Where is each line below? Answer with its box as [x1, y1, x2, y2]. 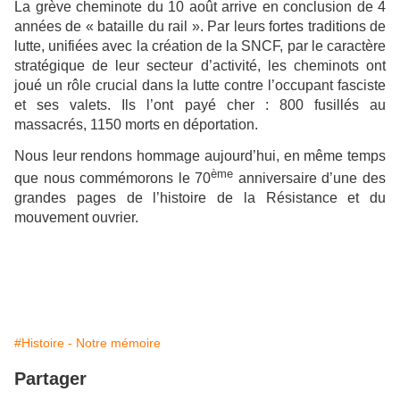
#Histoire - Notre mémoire [14, 335, 161, 350]
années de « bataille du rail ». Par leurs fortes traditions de [14, 18, 386, 34]
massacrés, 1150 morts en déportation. [14, 116, 258, 132]
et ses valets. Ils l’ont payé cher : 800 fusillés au [14, 96, 386, 112]
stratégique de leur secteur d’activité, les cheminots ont [14, 57, 386, 73]
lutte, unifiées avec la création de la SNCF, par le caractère [14, 37, 386, 54]
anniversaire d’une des [233, 171, 387, 187]
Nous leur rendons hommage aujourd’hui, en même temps [14, 148, 386, 164]
